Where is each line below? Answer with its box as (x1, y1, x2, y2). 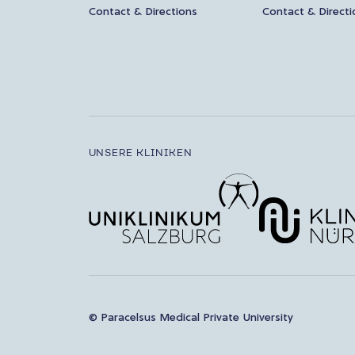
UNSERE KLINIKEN (88, 147, 193, 158)
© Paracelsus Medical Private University (88, 311, 293, 324)
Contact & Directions (88, 6, 197, 18)
